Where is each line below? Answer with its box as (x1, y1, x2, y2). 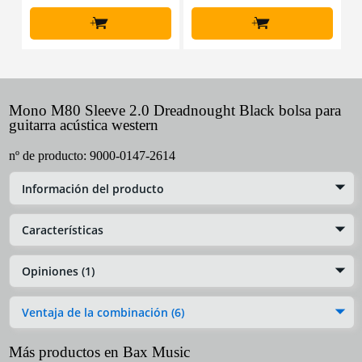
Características (22, 221, 103, 238)
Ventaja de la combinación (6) (22, 305, 184, 321)
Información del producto (22, 180, 164, 196)
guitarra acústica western (9, 116, 158, 134)
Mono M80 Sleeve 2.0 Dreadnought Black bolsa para (9, 102, 341, 120)
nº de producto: (9, 149, 90, 163)
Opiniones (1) (22, 263, 95, 279)
